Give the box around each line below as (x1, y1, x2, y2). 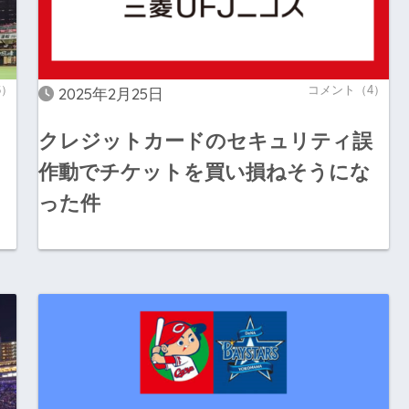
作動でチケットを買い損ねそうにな (37, 160, 371, 184)
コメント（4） (307, 83, 385, 98)
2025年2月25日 (58, 84, 163, 104)
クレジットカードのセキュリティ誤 (37, 129, 372, 152)
